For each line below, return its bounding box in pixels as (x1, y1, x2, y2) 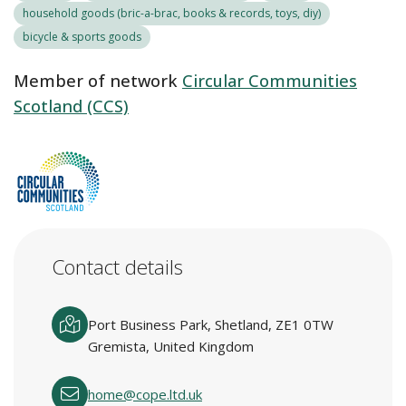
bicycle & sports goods (23, 29, 141, 44)
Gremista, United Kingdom (88, 337, 254, 355)
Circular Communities (182, 70, 357, 92)
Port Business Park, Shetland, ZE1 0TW (88, 315, 333, 333)
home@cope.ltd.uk (88, 385, 202, 403)
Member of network (14, 70, 178, 92)
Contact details (52, 253, 183, 281)
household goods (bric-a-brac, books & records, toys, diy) (23, 5, 321, 21)
